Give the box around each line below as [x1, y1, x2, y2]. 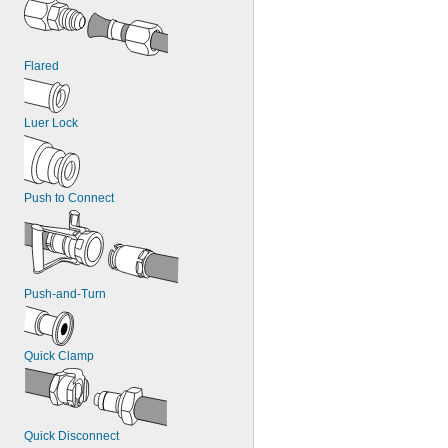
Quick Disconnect [24, 429, 119, 443]
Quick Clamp [24, 349, 94, 363]
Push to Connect [24, 191, 114, 205]
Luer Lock [24, 116, 78, 130]
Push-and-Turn [24, 287, 106, 301]
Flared [24, 59, 59, 73]
